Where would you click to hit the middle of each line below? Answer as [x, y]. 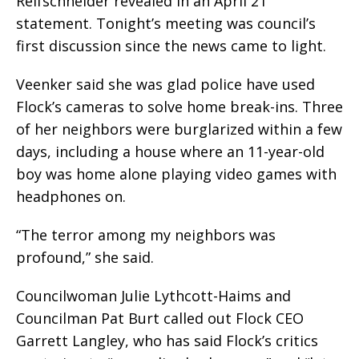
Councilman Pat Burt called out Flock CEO [160, 318]
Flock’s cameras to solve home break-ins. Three [179, 106]
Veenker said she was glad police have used [165, 84]
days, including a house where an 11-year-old [170, 151]
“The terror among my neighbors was [146, 234]
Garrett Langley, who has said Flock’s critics [167, 340]
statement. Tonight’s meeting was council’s [166, 23]
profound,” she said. [85, 257]
